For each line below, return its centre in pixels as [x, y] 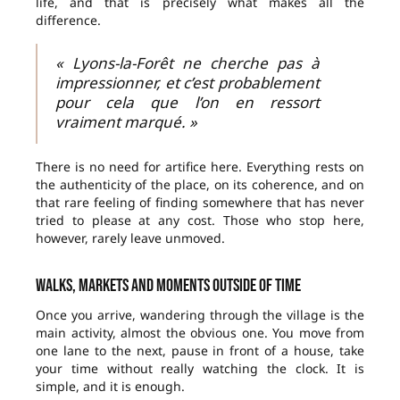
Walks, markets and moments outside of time [168, 286]
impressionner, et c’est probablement [187, 83]
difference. [68, 21]
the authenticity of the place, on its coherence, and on [200, 185]
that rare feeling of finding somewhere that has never [200, 203]
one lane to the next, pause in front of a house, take [200, 351]
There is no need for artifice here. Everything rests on [200, 167]
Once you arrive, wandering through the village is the [200, 315]
